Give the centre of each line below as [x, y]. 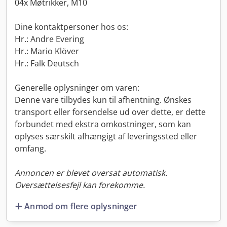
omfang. [30, 148]
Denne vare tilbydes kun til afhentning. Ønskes [103, 100]
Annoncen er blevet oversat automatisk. [91, 173]
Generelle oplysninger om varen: [77, 88]
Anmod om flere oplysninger [81, 206]
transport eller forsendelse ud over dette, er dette [110, 112]
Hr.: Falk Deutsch [47, 63]
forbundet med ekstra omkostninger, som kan [103, 124]
